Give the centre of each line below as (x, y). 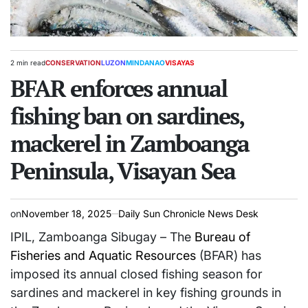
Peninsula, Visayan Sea (123, 171)
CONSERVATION (73, 63)
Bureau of (222, 237)
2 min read (28, 63)
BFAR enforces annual (119, 89)
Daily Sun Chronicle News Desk (188, 214)
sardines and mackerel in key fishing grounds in (146, 293)
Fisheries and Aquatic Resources (103, 256)
